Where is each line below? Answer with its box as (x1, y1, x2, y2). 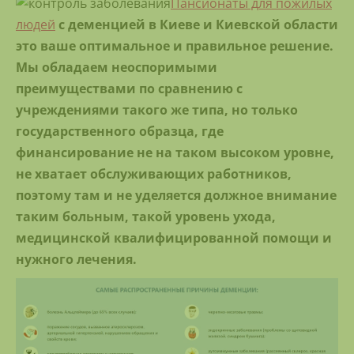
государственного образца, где (16, 122, 224, 141)
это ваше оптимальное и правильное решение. (16, 37, 333, 55)
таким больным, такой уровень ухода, (16, 208, 276, 226)
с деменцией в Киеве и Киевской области (55, 16, 338, 34)
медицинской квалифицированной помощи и (16, 229, 332, 247)
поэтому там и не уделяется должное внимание (16, 186, 337, 205)
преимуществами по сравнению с (16, 80, 243, 98)
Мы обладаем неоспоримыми (16, 58, 217, 77)
